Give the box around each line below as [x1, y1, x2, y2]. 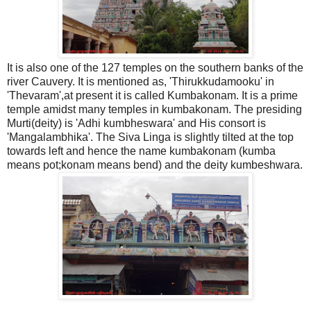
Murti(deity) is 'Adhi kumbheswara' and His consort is [7, 117, 266, 130]
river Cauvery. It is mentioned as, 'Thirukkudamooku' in [7, 76, 274, 88]
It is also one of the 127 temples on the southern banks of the [7, 62, 303, 74]
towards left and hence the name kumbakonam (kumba [7, 145, 276, 158]
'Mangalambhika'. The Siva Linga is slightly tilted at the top [7, 131, 294, 144]
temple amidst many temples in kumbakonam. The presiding [7, 103, 302, 116]
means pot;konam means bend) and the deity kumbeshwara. [7, 159, 303, 171]
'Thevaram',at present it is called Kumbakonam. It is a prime [7, 90, 298, 102]
